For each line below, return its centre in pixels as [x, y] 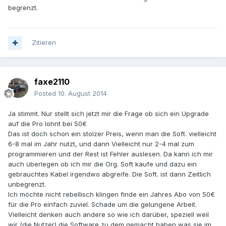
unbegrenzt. [27, 184]
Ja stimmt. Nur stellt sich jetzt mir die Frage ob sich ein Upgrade [108, 114]
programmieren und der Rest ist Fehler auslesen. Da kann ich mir [110, 154]
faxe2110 [52, 82]
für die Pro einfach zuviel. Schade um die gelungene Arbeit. [102, 205]
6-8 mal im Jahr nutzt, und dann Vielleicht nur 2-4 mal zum [101, 144]
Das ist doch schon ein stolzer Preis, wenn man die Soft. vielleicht [112, 134]
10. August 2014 [82, 94]
